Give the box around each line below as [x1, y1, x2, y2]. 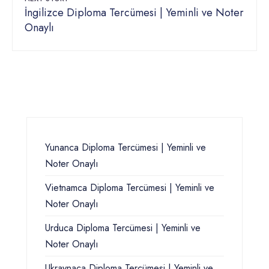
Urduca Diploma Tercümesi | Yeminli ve [45, 221, 201, 235]
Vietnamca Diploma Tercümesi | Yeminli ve [45, 181, 214, 195]
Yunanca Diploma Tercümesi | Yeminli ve [45, 141, 206, 155]
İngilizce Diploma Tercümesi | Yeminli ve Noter [25, 5, 244, 21]
